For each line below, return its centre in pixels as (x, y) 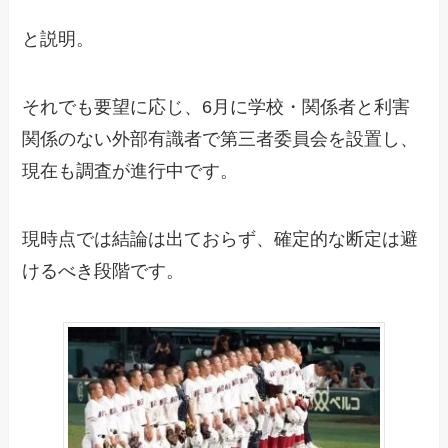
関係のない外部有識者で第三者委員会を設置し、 (220, 138)
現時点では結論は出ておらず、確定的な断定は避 (220, 238)
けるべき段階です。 (103, 270)
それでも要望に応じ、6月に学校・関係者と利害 (216, 106)
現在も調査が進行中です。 (130, 170)
